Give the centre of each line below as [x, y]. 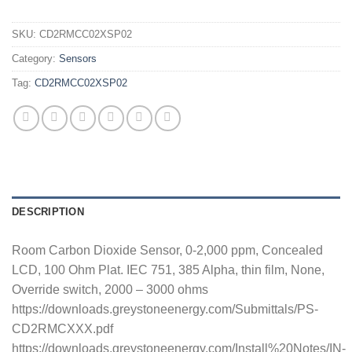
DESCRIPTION [48, 212]
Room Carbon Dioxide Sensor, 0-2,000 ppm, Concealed [167, 251]
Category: [35, 59]
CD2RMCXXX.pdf [62, 329]
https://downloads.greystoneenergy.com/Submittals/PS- [165, 310]
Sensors [78, 59]
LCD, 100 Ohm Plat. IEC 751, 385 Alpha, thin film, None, [168, 270]
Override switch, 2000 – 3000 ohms [110, 290]
